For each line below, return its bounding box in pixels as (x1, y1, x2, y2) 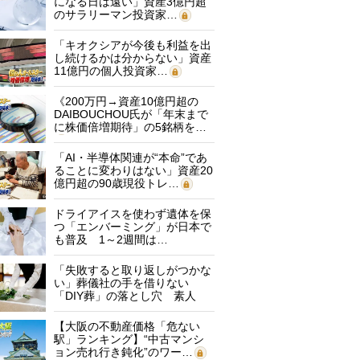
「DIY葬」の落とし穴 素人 (54, 289, 196, 302)
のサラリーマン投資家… (54, 8, 178, 21)
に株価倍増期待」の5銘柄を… (54, 121, 207, 133)
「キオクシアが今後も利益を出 (54, 39, 211, 51)
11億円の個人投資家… (54, 64, 168, 77)
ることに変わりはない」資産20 (54, 164, 213, 177)
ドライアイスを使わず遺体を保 (54, 207, 211, 220)
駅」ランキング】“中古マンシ (54, 333, 204, 346)
